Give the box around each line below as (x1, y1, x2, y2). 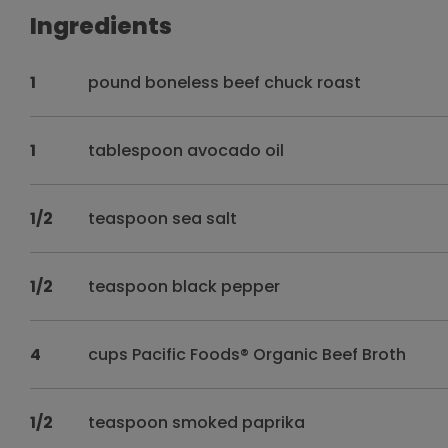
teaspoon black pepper (88, 275, 281, 298)
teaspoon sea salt (88, 207, 238, 230)
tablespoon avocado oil (88, 139, 285, 162)
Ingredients (30, 10, 172, 42)
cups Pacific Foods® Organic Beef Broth (88, 343, 407, 366)
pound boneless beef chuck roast (88, 71, 362, 94)
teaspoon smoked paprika (88, 411, 306, 434)
